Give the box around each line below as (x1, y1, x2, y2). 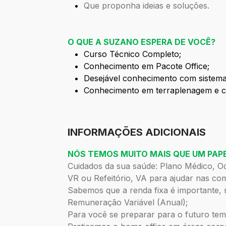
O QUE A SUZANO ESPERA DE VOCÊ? (68, 37, 216, 47)
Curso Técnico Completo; (84, 49, 182, 60)
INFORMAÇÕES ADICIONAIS (68, 126, 206, 139)
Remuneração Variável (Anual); (68, 197, 188, 208)
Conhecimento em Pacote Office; (84, 61, 210, 72)
